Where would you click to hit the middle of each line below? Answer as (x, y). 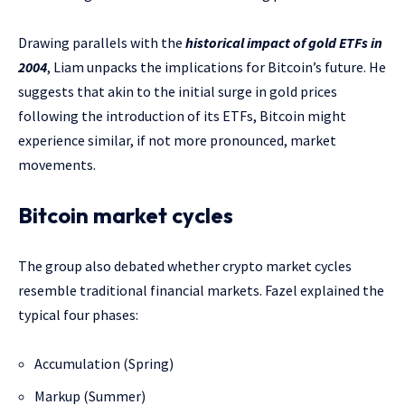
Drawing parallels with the (102, 42)
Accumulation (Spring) (104, 363)
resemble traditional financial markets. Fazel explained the (201, 290)
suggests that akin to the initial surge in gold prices (178, 91)
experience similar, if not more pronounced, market (177, 140)
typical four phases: (78, 314)
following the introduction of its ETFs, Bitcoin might (182, 115)
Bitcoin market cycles (126, 215)
